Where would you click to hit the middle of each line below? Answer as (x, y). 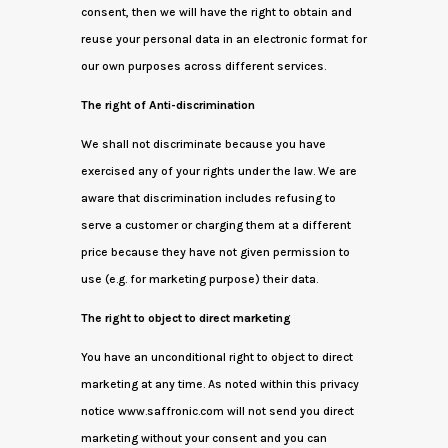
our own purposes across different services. (203, 66)
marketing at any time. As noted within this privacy (219, 384)
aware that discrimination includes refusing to (208, 198)
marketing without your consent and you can (203, 438)
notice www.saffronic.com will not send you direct (217, 411)
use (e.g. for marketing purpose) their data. (199, 279)
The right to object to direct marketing (185, 318)
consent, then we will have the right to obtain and (216, 12)
